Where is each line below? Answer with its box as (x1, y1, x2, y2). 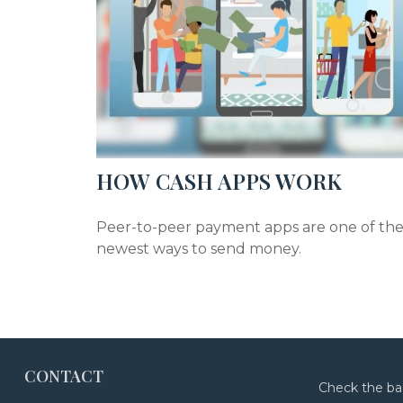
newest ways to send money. (96, 239, 301, 257)
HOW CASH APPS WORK (96, 166, 342, 195)
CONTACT (23, 364, 103, 387)
